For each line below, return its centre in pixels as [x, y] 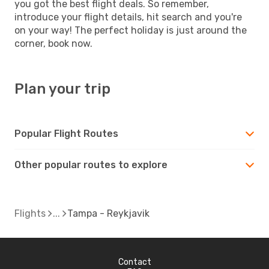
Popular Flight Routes [66, 133]
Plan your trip [62, 89]
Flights [30, 213]
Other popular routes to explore [91, 165]
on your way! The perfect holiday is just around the [131, 30]
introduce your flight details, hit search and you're [128, 17]
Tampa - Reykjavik [108, 213]
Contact [134, 262]
